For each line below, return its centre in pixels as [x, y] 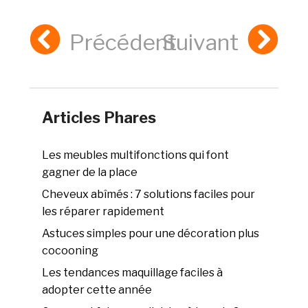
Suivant [200, 43]
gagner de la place [90, 173]
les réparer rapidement [103, 212]
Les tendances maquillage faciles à [133, 273]
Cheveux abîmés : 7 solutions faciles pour [149, 195]
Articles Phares [99, 118]
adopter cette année [97, 290]
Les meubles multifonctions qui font [136, 155]
